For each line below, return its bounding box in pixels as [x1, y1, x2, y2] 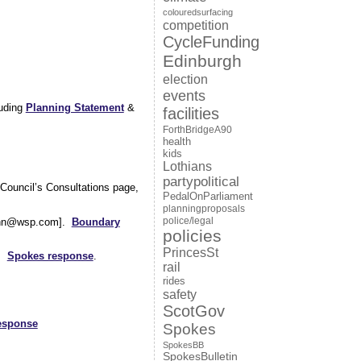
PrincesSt [162, 246, 218, 259]
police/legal [162, 215, 214, 226]
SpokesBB [162, 340, 204, 350]
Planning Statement [25, 102, 124, 114]
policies [162, 226, 222, 245]
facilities [162, 105, 219, 122]
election [162, 72, 208, 86]
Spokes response [6, 250, 93, 263]
